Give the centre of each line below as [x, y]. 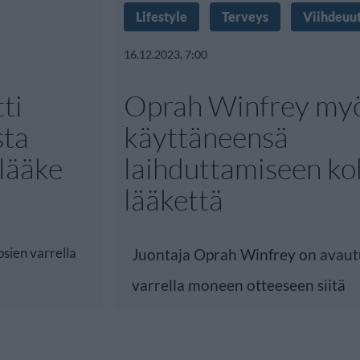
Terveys [245, 16]
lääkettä [174, 199]
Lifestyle [162, 16]
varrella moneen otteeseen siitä [239, 285]
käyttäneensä [206, 137]
